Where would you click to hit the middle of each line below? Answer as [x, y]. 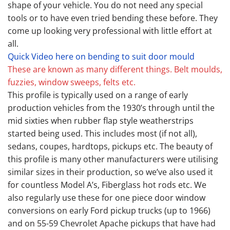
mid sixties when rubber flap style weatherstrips [101, 121]
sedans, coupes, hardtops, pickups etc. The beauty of [110, 147]
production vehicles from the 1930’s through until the [111, 108]
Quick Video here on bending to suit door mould [101, 57]
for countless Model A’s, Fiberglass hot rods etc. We [107, 185]
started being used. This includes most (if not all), [102, 134]
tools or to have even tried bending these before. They [113, 18]
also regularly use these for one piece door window [107, 198]
